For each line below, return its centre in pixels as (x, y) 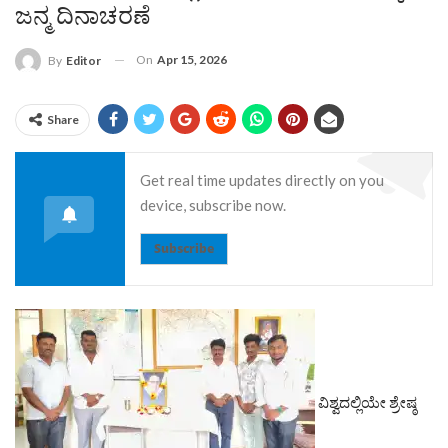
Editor (83, 60)
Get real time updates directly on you (262, 179)
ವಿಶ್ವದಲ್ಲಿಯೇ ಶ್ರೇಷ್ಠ (366, 401)
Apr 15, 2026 (192, 59)
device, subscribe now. (213, 204)
